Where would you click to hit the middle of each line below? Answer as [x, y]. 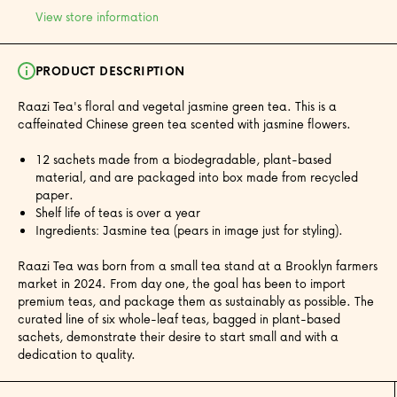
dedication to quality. [77, 354]
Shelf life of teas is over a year [118, 212]
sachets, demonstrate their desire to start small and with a [178, 336]
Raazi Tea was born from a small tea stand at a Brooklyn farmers [198, 265]
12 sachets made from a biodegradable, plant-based [183, 159]
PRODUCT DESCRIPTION [110, 70]
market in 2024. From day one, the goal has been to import [182, 283]
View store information [97, 16]
